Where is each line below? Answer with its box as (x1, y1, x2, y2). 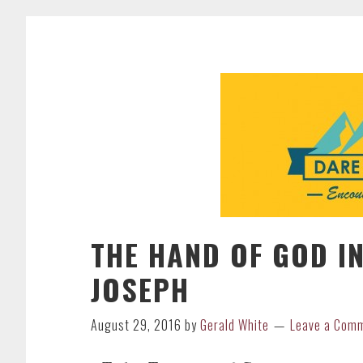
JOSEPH (91, 267, 190, 310)
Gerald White (200, 315, 269, 335)
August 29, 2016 (91, 315, 181, 335)
